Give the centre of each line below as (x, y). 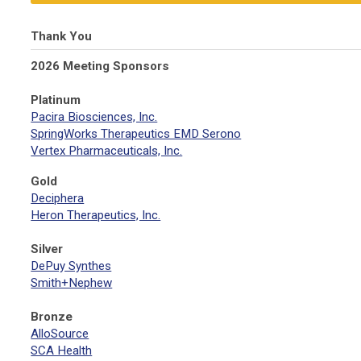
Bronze (52, 317)
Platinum (56, 100)
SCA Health (62, 351)
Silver (47, 249)
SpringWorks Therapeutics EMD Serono (136, 134)
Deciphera (58, 198)
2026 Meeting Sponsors (100, 66)
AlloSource (60, 334)
